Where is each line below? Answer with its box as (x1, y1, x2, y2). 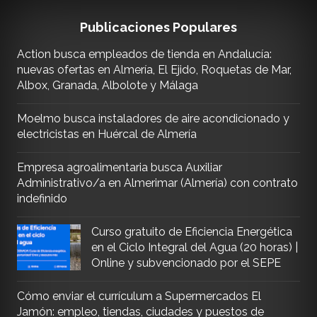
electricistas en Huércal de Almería (16, 127, 197, 141)
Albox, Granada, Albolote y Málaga (16, 78, 198, 92)
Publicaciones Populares (79, 19, 237, 35)
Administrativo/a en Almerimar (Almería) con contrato (16, 175, 298, 190)
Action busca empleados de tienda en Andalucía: (16, 47, 272, 61)
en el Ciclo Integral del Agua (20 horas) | (91, 240, 298, 254)
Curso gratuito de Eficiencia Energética (91, 224, 292, 238)
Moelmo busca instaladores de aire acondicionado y (16, 111, 289, 125)
